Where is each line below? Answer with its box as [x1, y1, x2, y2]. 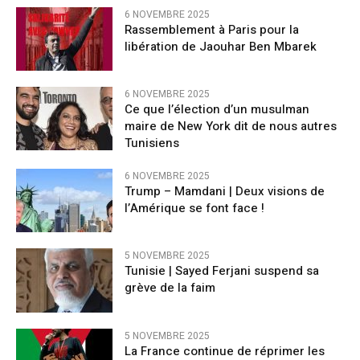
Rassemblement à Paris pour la [125, 20, 299, 39]
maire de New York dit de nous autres [125, 117, 337, 136]
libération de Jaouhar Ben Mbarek [125, 37, 317, 55]
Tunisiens [125, 134, 189, 153]
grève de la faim [125, 279, 215, 297]
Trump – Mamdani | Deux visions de [125, 182, 325, 201]
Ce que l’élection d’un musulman [125, 100, 309, 119]
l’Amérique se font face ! [125, 199, 264, 218]
